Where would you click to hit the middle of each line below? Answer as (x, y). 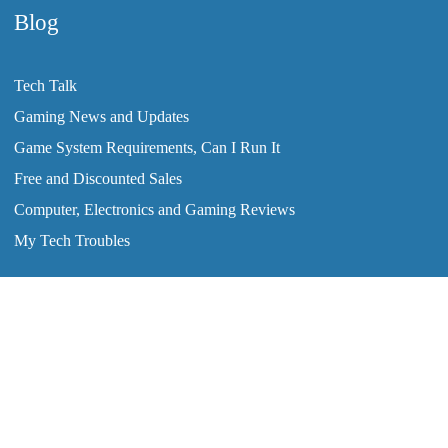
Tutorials (232, 400)
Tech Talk (45, 85)
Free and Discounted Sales (98, 178)
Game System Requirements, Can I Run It (147, 147)
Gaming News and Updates (101, 116)
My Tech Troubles (72, 240)
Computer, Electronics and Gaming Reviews (154, 209)
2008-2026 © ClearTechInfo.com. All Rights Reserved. (224, 361)
